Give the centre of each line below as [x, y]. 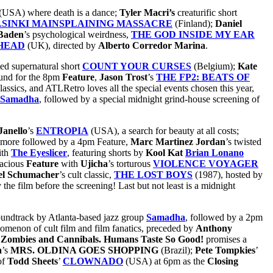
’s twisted [243, 142]
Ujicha [94, 164]
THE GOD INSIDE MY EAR [193, 35]
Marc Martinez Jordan [178, 142]
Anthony [214, 229]
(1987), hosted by [228, 175]
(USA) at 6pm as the [165, 261]
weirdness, [109, 35]
